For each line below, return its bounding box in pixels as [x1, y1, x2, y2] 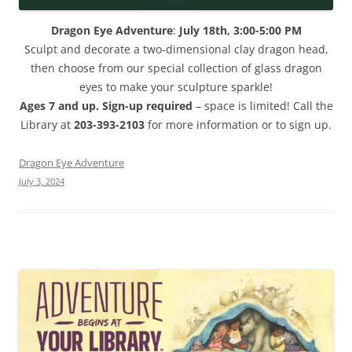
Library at [20, 117, 74, 133]
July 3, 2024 [19, 175, 64, 188]
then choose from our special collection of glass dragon [30, 60, 322, 76]
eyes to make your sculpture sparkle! [79, 79, 273, 95]
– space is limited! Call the [192, 98, 333, 114]
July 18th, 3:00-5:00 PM [178, 23, 302, 38]
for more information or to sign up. [145, 117, 332, 133]
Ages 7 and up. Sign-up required [19, 98, 192, 114]
